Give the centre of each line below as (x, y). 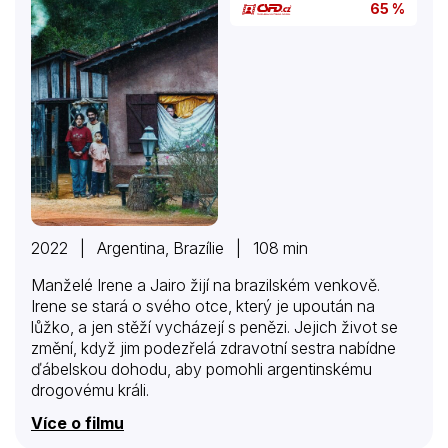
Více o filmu (77, 423)
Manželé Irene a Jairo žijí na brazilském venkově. (205, 285)
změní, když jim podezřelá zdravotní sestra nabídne (213, 348)
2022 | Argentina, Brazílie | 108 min (169, 248)
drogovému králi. (90, 390)
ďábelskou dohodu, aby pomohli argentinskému (201, 369)
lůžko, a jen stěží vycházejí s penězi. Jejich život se (214, 327)
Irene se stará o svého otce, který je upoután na (203, 306)
